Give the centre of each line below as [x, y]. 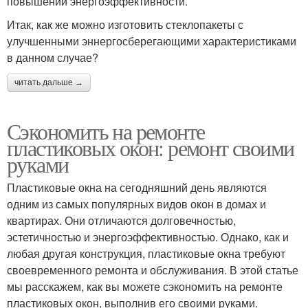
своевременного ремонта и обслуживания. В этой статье [153, 269]
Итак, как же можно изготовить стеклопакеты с [125, 24]
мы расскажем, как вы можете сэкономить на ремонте [145, 286]
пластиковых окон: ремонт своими [151, 147]
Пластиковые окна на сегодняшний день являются [137, 187]
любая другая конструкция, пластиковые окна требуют [146, 253]
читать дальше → [49, 82]
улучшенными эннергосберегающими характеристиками [152, 41]
